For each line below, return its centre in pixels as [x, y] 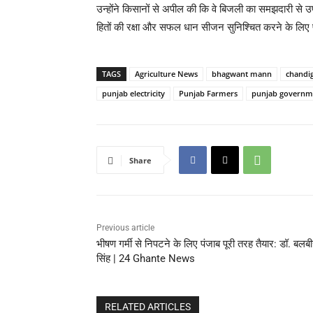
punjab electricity [133, 94]
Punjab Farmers [208, 94]
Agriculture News [166, 74]
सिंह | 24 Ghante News [146, 259]
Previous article [125, 228]
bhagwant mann [242, 74]
